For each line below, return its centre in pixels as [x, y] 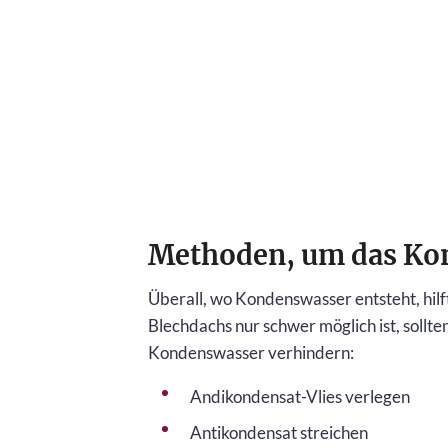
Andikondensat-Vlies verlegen [300, 396]
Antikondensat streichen [279, 432]
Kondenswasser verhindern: [251, 352]
